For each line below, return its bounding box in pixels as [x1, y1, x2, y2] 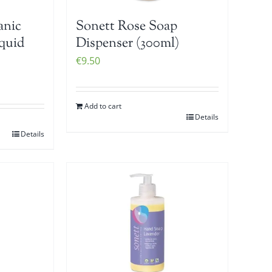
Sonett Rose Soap [76, 16, 178, 36]
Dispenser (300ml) [76, 33, 180, 53]
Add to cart [84, 100, 122, 111]
